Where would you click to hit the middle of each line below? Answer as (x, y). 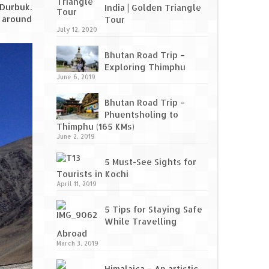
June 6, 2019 (76, 77)
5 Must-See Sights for (150, 162)
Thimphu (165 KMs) (95, 127)
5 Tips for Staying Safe (153, 210)
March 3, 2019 (77, 243)
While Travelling (141, 222)
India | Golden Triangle (153, 8)
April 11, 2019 (76, 184)
